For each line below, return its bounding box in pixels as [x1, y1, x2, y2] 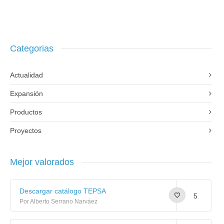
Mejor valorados [10, 157, 74, 167]
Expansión [10, 89, 43, 98]
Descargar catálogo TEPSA [19, 187, 106, 195]
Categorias [10, 43, 53, 54]
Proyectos [10, 126, 41, 135]
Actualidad [10, 71, 43, 79]
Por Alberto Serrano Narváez [19, 198, 97, 205]
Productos [10, 108, 42, 116]
